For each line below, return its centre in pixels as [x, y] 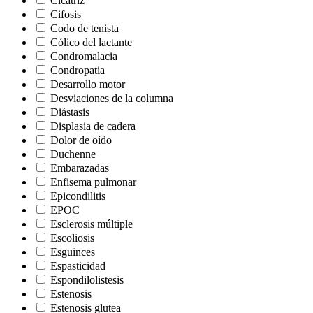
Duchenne [73, 154]
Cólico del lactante [91, 42]
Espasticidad [78, 265]
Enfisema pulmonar [93, 182]
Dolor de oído [81, 140]
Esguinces [73, 252]
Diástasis [70, 112]
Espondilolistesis [87, 279]
